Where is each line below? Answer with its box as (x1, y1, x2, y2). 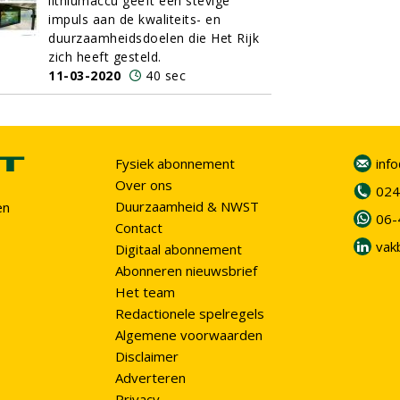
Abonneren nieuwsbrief (115, 262, 257, 279)
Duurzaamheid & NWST (115, 197, 259, 215)
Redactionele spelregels (115, 304, 264, 322)
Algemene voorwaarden (115, 326, 262, 344)
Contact (115, 219, 162, 237)
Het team (115, 283, 175, 301)
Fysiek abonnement (115, 154, 235, 172)
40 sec (146, 67, 186, 84)
